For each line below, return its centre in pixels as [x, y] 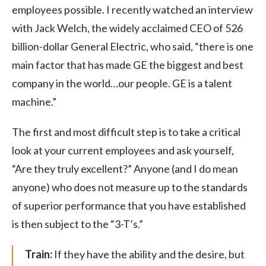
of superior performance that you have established [129, 205]
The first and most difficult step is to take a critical [126, 132]
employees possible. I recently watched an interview [132, 9]
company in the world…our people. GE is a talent [122, 83]
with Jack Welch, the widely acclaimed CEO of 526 [127, 28]
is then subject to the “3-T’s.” [77, 224]
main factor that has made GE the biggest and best [128, 64]
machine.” [34, 101]
